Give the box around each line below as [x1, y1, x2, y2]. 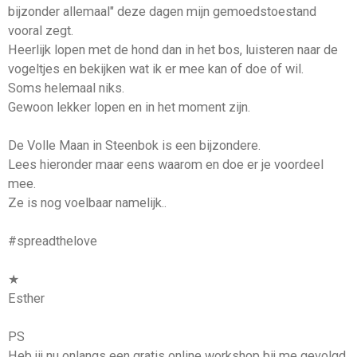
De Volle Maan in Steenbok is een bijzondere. [8, 138, 261, 154]
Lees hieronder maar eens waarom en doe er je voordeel [8, 157, 324, 173]
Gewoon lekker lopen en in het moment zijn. [8, 100, 250, 116]
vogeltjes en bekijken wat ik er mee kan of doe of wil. [8, 61, 307, 77]
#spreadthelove [8, 233, 97, 249]
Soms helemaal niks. [8, 80, 124, 96]
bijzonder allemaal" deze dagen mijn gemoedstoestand [8, 4, 316, 20]
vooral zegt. [8, 23, 73, 39]
